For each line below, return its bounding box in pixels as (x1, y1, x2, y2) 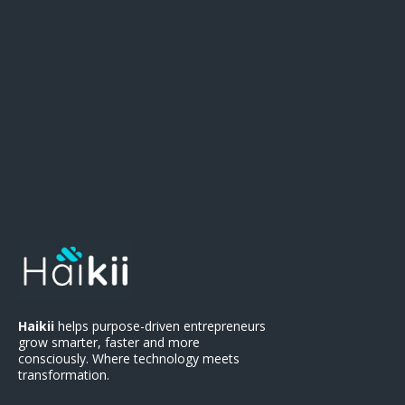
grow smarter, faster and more (18, 333, 200, 351)
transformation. (18, 365, 109, 383)
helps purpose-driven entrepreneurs (58, 316, 266, 334)
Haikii (18, 316, 58, 334)
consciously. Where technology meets (18, 349, 240, 367)
